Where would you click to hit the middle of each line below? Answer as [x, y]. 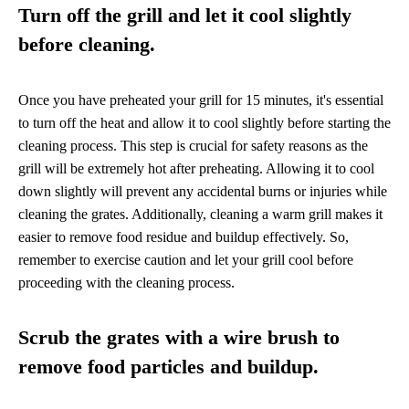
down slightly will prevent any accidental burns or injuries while [203, 192]
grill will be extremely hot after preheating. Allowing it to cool [196, 169]
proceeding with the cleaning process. [126, 283]
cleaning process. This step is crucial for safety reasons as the [193, 146]
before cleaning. [87, 45]
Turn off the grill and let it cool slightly [185, 16]
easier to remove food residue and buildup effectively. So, [184, 237]
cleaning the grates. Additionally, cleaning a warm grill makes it [200, 215]
